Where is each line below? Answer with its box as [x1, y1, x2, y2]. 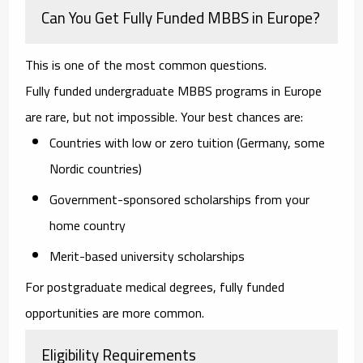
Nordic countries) [49, 156, 143, 181]
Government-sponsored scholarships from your [49, 186, 310, 211]
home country [49, 212, 126, 237]
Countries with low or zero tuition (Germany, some [49, 130, 326, 155]
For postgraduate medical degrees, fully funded [25, 274, 285, 299]
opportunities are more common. [25, 300, 205, 325]
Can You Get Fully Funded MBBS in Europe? [41, 2, 321, 32]
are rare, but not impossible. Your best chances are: [25, 104, 304, 129]
